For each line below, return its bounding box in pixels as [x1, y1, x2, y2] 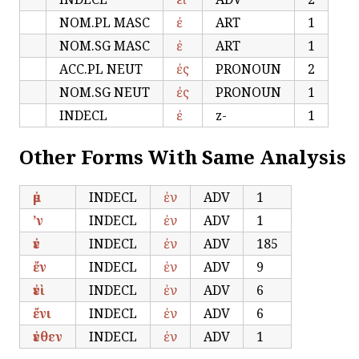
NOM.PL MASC [59, 13, 150, 31]
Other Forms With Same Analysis [19, 143, 346, 170]
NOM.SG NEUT [59, 83, 150, 101]
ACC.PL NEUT [59, 59, 143, 78]
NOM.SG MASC [59, 36, 150, 54]
